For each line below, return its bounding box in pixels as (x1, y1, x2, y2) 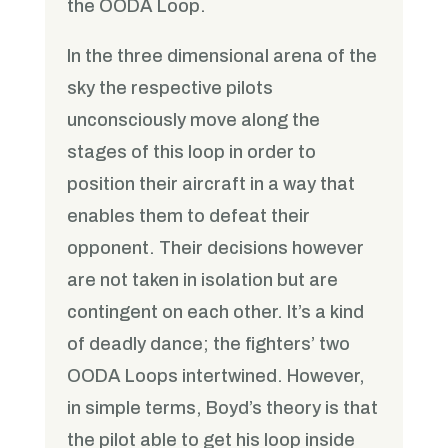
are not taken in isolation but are (67, 270, 339, 291)
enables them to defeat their (67, 206, 311, 227)
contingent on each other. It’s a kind (67, 302, 365, 323)
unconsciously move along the (67, 110, 321, 131)
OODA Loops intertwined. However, (67, 366, 366, 387)
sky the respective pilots (67, 78, 274, 99)
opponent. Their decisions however (67, 238, 365, 259)
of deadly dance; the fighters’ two (67, 334, 351, 355)
